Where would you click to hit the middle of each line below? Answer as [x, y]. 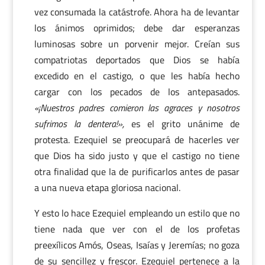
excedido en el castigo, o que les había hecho [137, 76]
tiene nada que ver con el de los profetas [137, 229]
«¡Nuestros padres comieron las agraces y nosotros [137, 108]
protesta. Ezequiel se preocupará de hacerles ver [137, 140]
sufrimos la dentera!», [79, 124]
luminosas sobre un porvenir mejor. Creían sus [137, 44]
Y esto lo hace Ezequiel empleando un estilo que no [137, 213]
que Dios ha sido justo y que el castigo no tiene [137, 156]
